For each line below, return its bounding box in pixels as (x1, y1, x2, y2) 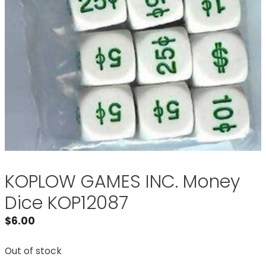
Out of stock (5, 244, 62, 257)
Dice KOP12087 (5, 191, 128, 216)
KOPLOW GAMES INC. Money (5, 169, 240, 195)
